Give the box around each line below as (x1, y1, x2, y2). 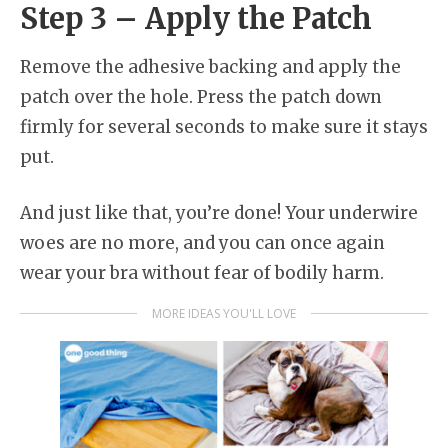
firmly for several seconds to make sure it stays (20, 116, 428, 138)
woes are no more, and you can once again (20, 231, 385, 254)
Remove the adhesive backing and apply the (20, 56, 401, 78)
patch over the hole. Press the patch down (20, 86, 382, 108)
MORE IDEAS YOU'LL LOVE (152, 305, 296, 322)
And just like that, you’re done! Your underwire (20, 201, 418, 224)
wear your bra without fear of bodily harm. (20, 261, 384, 284)
